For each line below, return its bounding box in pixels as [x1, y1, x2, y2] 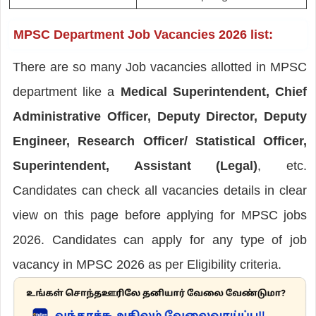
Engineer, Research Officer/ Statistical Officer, [12, 133, 308, 148]
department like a [12, 84, 121, 99]
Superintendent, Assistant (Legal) [12, 158, 258, 173]
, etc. [257, 158, 308, 173]
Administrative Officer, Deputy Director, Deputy [12, 109, 308, 123]
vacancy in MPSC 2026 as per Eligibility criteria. [12, 257, 281, 272]
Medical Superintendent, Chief [120, 84, 308, 99]
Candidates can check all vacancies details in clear [12, 183, 308, 197]
